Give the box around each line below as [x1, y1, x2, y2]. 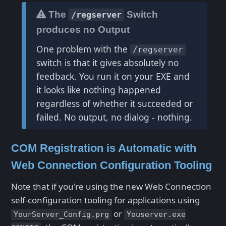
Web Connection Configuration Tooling [11, 158, 212, 172]
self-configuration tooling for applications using [11, 194, 200, 206]
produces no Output [36, 24, 130, 35]
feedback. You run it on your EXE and [36, 70, 190, 82]
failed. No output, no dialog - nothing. [36, 110, 192, 123]
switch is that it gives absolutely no [36, 56, 179, 69]
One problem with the [36, 42, 130, 55]
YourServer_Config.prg [14, 209, 109, 219]
